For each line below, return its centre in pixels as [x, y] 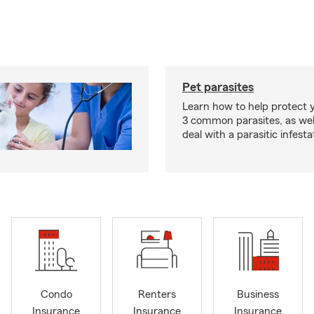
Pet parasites [218, 87]
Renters [157, 295]
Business [258, 295]
